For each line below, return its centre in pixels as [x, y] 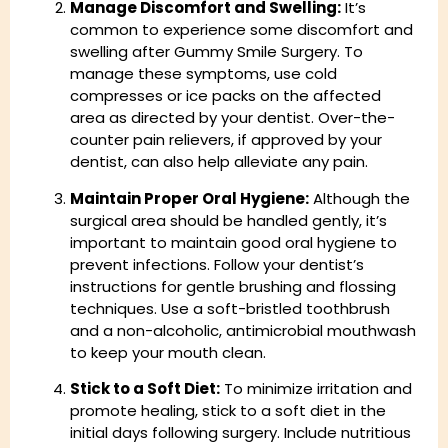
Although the [359, 198]
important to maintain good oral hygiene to [233, 242]
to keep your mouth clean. [168, 352]
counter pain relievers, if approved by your [226, 140]
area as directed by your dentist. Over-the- [232, 118]
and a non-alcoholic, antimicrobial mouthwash [243, 330]
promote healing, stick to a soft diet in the [228, 411]
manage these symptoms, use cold [203, 74]
